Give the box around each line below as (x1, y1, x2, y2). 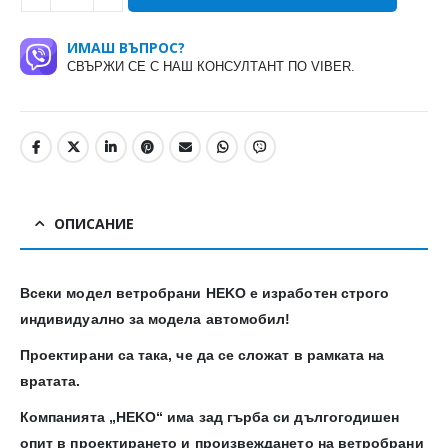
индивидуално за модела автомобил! (20, 310, 291, 327)
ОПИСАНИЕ (54, 213, 134, 233)
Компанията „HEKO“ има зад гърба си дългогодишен (20, 408, 400, 425)
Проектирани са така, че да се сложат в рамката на (20, 346, 385, 363)
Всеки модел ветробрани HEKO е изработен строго (20, 284, 390, 301)
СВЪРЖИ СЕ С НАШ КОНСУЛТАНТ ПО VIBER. (67, 59, 355, 75)
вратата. (20, 372, 81, 389)
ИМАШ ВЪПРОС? (67, 38, 185, 58)
